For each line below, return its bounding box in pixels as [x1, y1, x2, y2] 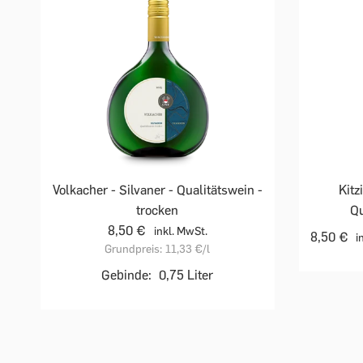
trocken [136, 202, 179, 218]
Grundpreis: [105, 241, 163, 256]
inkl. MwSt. [153, 224, 207, 238]
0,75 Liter [159, 267, 214, 283]
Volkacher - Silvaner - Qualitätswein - [52, 181, 263, 198]
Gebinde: [101, 267, 152, 283]
